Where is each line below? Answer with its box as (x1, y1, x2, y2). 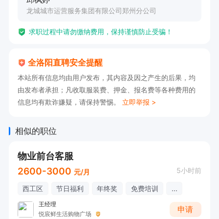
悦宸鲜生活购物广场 (38, 210, 91, 218)
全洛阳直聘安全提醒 (28, 57, 103, 67)
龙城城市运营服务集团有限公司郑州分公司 (26, 6, 156, 15)
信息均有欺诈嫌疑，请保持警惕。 (17, 97, 123, 106)
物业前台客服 (17, 150, 73, 162)
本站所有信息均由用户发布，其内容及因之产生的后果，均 (17, 73, 196, 82)
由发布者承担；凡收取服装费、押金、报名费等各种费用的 (17, 85, 196, 94)
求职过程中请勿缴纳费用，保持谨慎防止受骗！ (28, 27, 173, 36)
